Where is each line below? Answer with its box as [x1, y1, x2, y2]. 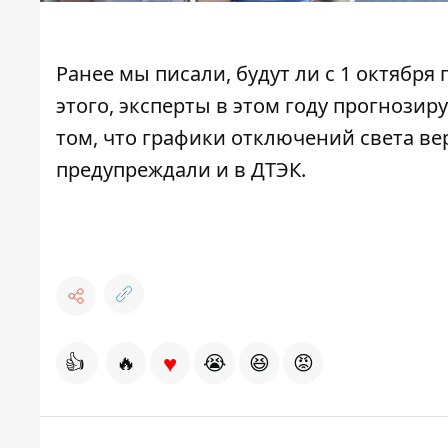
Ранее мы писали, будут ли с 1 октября [56, 60, 440, 88]
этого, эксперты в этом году [56, 92, 333, 120]
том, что [56, 124, 142, 152]
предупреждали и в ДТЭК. [56, 156, 306, 184]
